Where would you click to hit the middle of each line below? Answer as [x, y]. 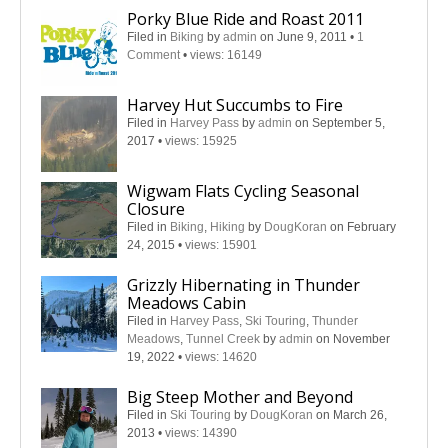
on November [353, 339]
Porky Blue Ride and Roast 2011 [245, 19]
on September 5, [340, 123]
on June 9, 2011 [305, 37]
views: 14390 [201, 433]
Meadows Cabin [186, 303]
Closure [156, 209]
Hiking [227, 227]
